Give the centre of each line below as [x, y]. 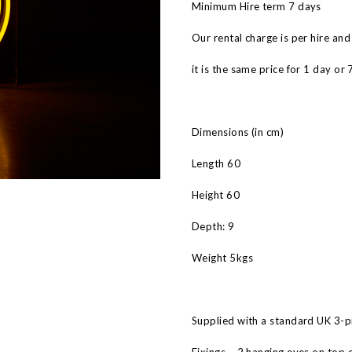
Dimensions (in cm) [238, 132]
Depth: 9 [213, 226]
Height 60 [216, 195]
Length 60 [216, 163]
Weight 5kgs [223, 258]
